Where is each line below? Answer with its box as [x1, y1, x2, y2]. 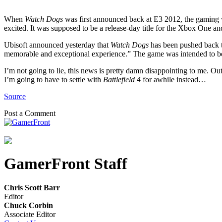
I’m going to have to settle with [4, 75, 103, 84]
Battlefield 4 [103, 75, 141, 84]
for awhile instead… [141, 75, 206, 84]
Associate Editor [4, 210, 55, 219]
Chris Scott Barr [4, 183, 60, 192]
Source [4, 92, 26, 101]
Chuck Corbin [4, 201, 53, 210]
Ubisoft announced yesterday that [4, 40, 111, 49]
